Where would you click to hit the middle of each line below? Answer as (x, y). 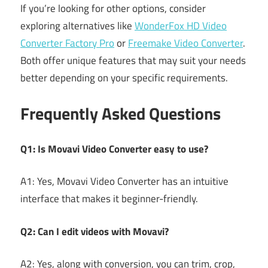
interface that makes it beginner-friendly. (109, 199)
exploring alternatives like (77, 25)
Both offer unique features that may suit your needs (133, 60)
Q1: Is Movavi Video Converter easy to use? (114, 149)
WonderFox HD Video (181, 25)
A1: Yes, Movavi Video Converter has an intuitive (124, 182)
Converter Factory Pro (67, 43)
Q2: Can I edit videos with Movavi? (95, 231)
